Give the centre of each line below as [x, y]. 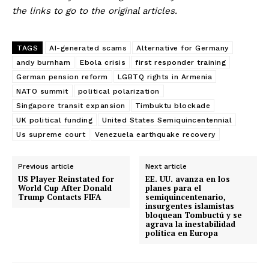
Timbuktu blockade [172, 105]
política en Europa [182, 233]
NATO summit [42, 91]
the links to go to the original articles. [95, 11]
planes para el [174, 188]
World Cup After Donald [65, 188]
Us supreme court [51, 134]
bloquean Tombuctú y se [194, 215]
